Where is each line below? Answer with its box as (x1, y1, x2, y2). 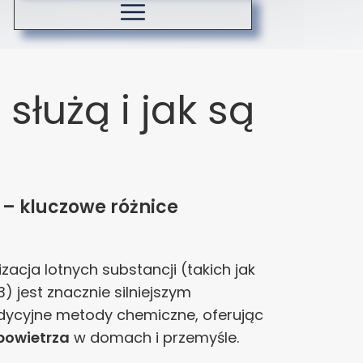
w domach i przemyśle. (70, 327, 239, 348)
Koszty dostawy (132, 8, 247, 29)
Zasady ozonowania (132, 45, 280, 66)
